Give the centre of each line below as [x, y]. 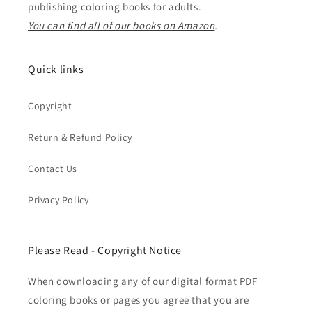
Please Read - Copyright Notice [105, 251]
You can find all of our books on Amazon [122, 26]
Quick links [56, 70]
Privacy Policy [58, 200]
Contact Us [53, 169]
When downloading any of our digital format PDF [143, 281]
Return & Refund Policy [80, 138]
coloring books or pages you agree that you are [139, 300]
